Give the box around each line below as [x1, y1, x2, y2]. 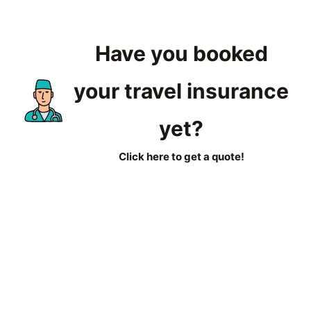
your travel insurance [74, 78, 289, 104]
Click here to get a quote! [118, 150, 244, 164]
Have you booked [94, 41, 268, 67]
